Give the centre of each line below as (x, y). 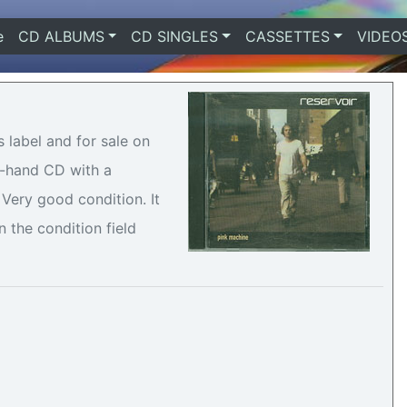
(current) (33, 36)
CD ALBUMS (61, 36)
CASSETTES (287, 36)
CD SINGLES (175, 36)
